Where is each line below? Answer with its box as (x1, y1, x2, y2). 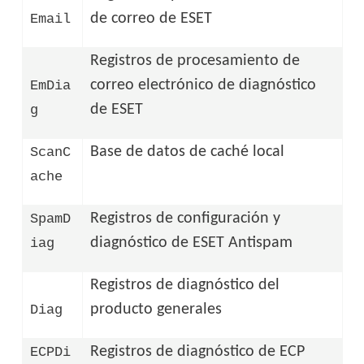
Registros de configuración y (90, 210, 281, 227)
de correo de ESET (90, 10, 213, 27)
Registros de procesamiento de (90, 52, 301, 69)
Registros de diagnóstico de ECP (90, 343, 305, 360)
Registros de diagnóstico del (90, 276, 280, 293)
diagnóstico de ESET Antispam (90, 234, 293, 251)
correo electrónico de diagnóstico (90, 76, 317, 93)
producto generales (90, 301, 223, 318)
